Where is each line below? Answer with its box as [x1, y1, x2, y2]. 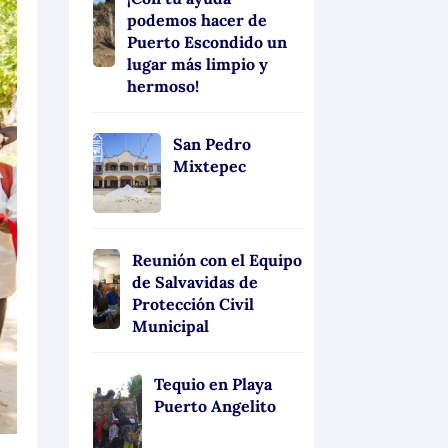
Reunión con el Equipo [132, 249, 303, 270]
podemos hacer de [127, 9, 268, 30]
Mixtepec [172, 155, 246, 176]
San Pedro [172, 133, 251, 154]
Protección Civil [132, 293, 255, 314]
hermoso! [127, 75, 200, 96]
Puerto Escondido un [127, 31, 288, 52]
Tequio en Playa [154, 373, 272, 394]
